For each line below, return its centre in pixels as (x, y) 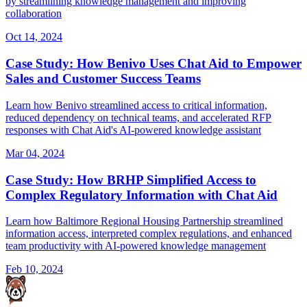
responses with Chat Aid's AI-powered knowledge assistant (133, 130)
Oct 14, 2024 (34, 37)
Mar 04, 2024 (35, 153)
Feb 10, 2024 (34, 269)
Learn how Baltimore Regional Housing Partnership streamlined (144, 221)
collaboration (34, 14)
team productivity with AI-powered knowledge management (136, 246)
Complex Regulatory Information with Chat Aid (142, 195)
